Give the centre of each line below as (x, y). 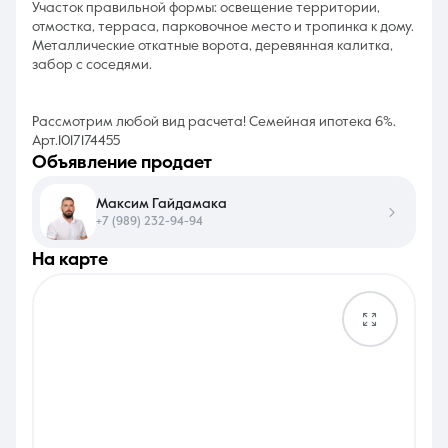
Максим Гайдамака (161, 203)
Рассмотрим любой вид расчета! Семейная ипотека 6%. (214, 122)
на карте (76, 260)
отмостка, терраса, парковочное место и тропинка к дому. (223, 27)
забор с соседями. (92, 65)
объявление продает (129, 163)
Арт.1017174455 (76, 141)
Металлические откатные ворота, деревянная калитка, (212, 46)
